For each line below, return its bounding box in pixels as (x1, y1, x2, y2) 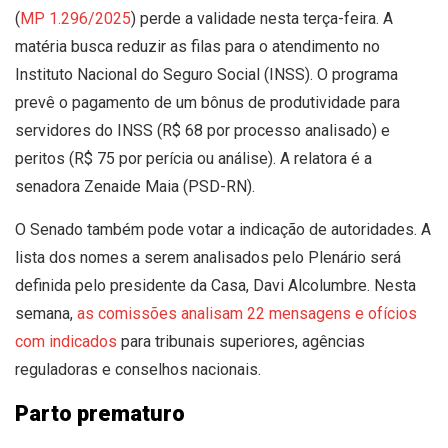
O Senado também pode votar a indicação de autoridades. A (15, 219, 431, 239)
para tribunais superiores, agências (117, 331, 365, 351)
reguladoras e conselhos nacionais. (15, 359, 261, 379)
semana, (15, 303, 77, 323)
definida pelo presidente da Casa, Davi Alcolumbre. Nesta (15, 275, 416, 295)
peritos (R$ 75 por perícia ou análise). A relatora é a (15, 148, 372, 168)
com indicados (15, 331, 117, 351)
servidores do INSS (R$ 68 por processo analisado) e (15, 120, 390, 140)
